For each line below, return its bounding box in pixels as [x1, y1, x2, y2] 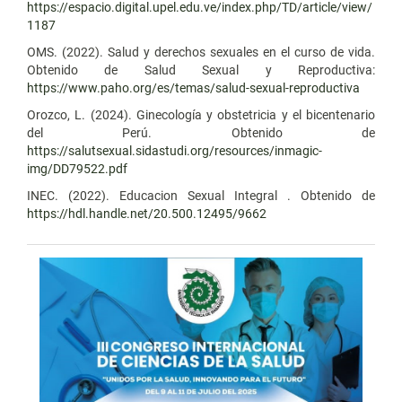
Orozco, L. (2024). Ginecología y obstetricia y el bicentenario [27, 107, 375, 122]
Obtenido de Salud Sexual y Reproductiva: [27, 62, 375, 77]
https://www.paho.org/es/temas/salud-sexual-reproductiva [27, 80, 360, 95]
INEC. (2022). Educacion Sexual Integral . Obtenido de [27, 188, 375, 203]
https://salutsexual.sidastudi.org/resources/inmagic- [27, 143, 322, 158]
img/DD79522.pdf [27, 161, 127, 176]
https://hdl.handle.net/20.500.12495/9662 [27, 205, 267, 221]
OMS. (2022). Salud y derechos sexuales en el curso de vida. [27, 44, 375, 59]
